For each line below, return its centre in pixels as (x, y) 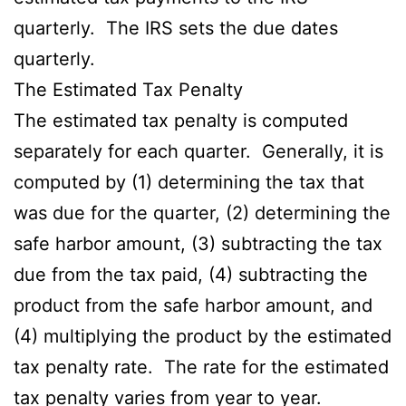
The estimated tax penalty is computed (181, 120)
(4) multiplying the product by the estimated (203, 336)
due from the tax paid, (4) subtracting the (191, 274)
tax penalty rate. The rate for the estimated (201, 367)
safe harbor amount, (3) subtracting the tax (198, 243)
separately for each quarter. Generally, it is (198, 151)
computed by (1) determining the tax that (189, 182)
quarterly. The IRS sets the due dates (176, 28)
